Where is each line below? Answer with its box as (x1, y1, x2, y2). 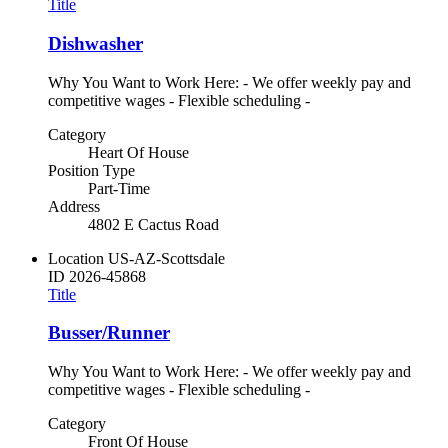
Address (48, 197, 100, 215)
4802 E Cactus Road (88, 215, 219, 233)
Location (48, 249, 104, 267)
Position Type (48, 161, 135, 179)
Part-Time (88, 179, 150, 197)
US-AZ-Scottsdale (108, 249, 225, 267)
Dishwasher (48, 32, 143, 54)
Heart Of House (88, 143, 189, 161)
